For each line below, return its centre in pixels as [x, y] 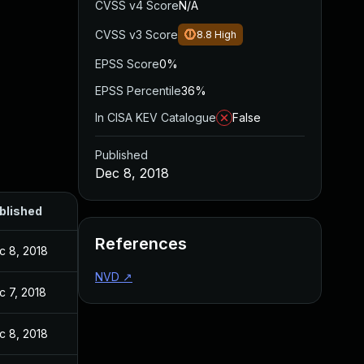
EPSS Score [127, 64]
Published [121, 155]
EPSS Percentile [138, 91]
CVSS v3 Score [136, 35]
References [141, 244]
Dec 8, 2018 [132, 173]
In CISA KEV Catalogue [156, 117]
